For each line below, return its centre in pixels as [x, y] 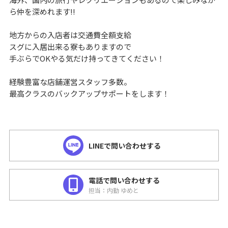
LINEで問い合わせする [125, 145]
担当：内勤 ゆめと [114, 190]
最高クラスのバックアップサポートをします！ [89, 93]
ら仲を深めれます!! [42, 11]
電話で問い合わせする [124, 180]
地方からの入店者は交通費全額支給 [70, 35]
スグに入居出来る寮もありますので [70, 47]
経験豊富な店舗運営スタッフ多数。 [70, 82]
